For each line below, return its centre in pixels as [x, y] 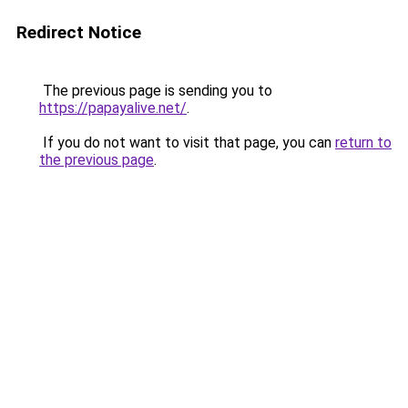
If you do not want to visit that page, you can [187, 143]
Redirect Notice [79, 32]
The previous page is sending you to [156, 91]
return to [363, 143]
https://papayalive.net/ [113, 108]
